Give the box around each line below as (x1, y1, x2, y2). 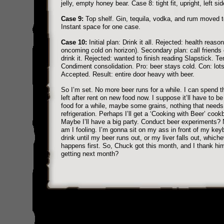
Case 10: (60, 38, 87, 46)
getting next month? (60, 150, 118, 157)
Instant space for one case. (60, 23, 140, 30)
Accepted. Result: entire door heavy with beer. (60, 70, 194, 78)
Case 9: (60, 15, 83, 22)
